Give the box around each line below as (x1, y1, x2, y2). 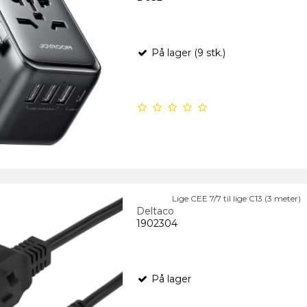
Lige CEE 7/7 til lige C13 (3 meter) (171, 193, 301, 204)
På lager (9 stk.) (148, 47, 225, 60)
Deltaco (136, 205, 174, 218)
